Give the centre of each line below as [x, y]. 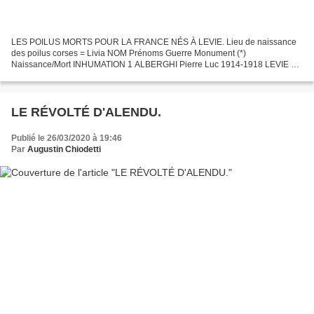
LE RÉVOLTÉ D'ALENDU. [86, 112]
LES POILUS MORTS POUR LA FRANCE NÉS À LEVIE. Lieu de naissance [154, 42]
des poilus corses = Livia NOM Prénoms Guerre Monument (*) [129, 53]
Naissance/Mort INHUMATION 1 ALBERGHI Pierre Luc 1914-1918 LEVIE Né [157, 64]
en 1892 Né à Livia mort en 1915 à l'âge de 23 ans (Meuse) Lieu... [137, 75]
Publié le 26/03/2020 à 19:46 [67, 138]
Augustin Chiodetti [64, 149]
